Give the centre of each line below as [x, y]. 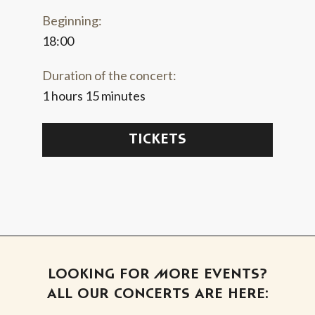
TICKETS [157, 140]
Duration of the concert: [109, 75]
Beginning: [72, 20]
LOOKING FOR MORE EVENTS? [157, 274]
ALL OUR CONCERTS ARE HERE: [157, 294]
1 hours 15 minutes [94, 95]
